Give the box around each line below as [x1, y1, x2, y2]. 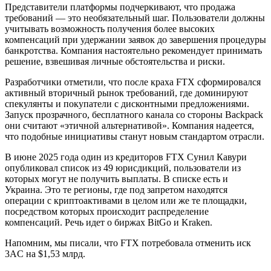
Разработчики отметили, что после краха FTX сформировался [5, 77, 261, 88]
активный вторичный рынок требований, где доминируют [5, 88, 248, 99]
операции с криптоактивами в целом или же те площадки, [5, 195, 247, 206]
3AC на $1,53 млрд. [5, 249, 85, 260]
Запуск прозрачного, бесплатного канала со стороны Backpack [5, 109, 263, 120]
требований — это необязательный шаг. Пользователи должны [5, 13, 265, 24]
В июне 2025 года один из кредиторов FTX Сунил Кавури [5, 152, 247, 163]
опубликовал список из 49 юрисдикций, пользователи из [5, 163, 241, 174]
